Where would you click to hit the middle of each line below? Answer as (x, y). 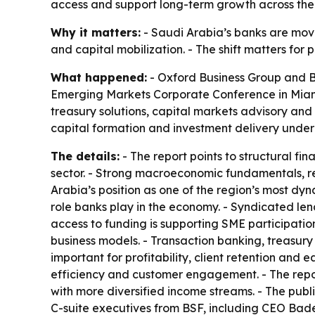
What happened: (99, 77)
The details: (85, 156)
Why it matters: (96, 32)
